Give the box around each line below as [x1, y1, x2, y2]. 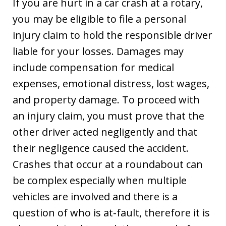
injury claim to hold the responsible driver [13, 28, 212, 42]
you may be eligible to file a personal [13, 12, 186, 26]
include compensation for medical [13, 60, 174, 74]
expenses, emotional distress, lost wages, [13, 76, 209, 90]
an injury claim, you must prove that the [13, 108, 204, 123]
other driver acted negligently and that [13, 125, 197, 139]
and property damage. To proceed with [13, 92, 200, 106]
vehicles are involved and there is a [13, 189, 178, 203]
